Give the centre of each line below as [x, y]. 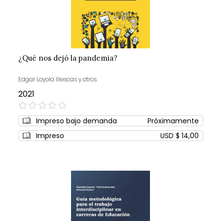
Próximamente [173, 121]
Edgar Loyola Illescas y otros [57, 79]
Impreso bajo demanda [76, 121]
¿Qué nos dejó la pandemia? [68, 58]
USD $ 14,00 [179, 135]
